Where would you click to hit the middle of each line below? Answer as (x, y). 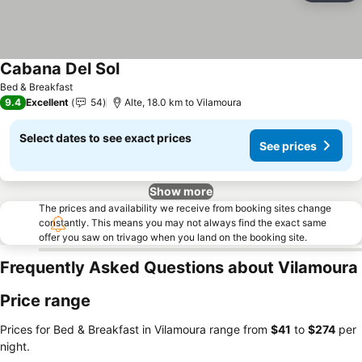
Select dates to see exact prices (105, 138)
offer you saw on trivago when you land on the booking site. (173, 237)
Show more (181, 191)
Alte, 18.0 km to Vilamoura (183, 102)
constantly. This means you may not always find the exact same (183, 223)
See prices (288, 145)
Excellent (47, 102)
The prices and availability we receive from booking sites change (185, 208)
